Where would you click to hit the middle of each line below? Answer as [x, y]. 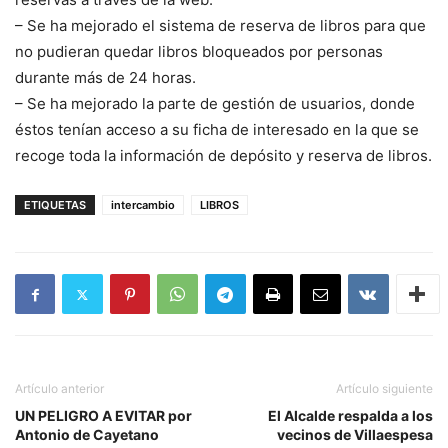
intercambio [143, 205]
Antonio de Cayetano [87, 435]
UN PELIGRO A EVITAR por [103, 416]
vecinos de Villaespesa [355, 435]
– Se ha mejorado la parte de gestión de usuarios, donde [215, 104]
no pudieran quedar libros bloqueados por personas [199, 52]
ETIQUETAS [55, 205]
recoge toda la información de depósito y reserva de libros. [223, 156]
